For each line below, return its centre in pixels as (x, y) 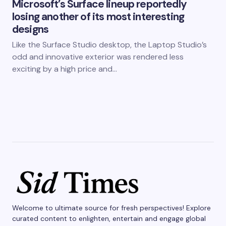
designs (31, 29)
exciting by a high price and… (65, 69)
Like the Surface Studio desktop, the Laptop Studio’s (109, 45)
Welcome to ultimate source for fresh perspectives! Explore (111, 208)
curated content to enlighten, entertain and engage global (109, 219)
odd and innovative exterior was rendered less (98, 57)
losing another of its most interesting (98, 17)
